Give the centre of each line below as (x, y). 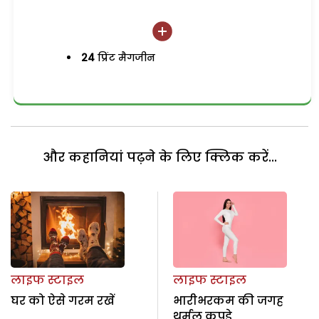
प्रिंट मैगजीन (125, 58)
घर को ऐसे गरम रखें (63, 300)
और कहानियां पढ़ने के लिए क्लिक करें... (159, 157)
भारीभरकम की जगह (228, 300)
